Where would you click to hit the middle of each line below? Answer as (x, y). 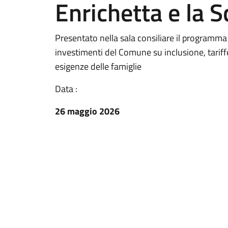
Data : (66, 89)
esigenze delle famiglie (98, 66)
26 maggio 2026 (87, 111)
